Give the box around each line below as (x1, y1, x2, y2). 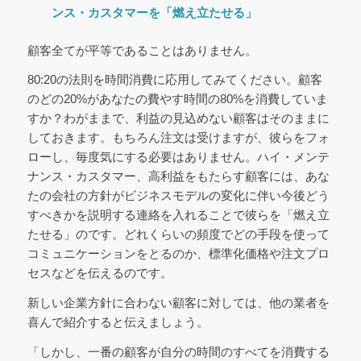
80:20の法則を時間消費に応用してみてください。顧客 (27, 73, 322, 87)
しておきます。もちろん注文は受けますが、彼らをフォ (27, 131, 330, 145)
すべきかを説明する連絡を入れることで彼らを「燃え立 (27, 208, 330, 222)
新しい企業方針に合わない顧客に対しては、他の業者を (27, 296, 330, 310)
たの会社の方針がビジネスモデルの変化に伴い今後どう (27, 189, 330, 203)
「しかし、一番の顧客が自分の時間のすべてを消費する (27, 344, 330, 359)
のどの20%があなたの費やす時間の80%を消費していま (27, 92, 328, 106)
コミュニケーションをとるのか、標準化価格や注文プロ (27, 247, 330, 261)
